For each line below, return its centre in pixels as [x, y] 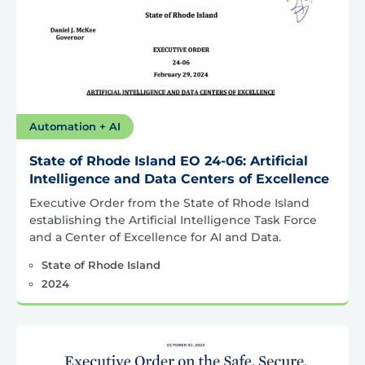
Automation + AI [75, 127]
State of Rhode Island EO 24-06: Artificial [169, 161]
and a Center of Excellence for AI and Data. [155, 237]
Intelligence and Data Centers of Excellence [179, 179]
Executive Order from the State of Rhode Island [169, 203]
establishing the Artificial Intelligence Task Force [173, 220]
